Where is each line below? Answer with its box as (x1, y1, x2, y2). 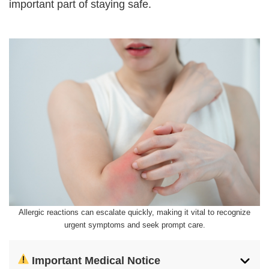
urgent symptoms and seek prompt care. (64, 220, 205, 229)
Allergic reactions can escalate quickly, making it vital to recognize (19, 207, 250, 217)
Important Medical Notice (29, 254, 160, 267)
